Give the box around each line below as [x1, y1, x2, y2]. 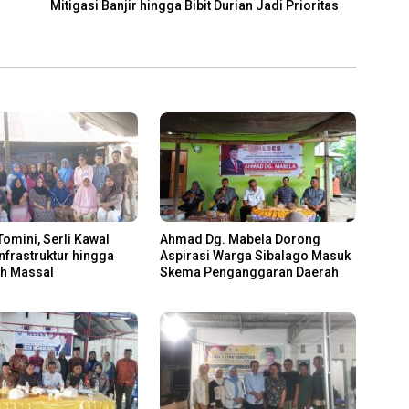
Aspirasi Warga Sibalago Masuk [159, 248, 351, 264]
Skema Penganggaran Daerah [159, 265, 339, 280]
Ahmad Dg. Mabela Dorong [159, 232, 320, 247]
